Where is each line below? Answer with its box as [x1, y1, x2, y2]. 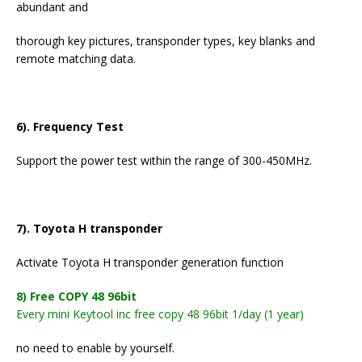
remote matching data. [16, 51, 136, 67]
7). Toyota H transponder [16, 221, 162, 237]
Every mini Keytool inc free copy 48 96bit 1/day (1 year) [16, 306, 304, 322]
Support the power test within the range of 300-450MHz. [16, 153, 312, 169]
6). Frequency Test [16, 119, 124, 135]
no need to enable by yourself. [16, 340, 175, 356]
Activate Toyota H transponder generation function [16, 255, 284, 271]
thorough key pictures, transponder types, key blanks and [16, 33, 315, 49]
